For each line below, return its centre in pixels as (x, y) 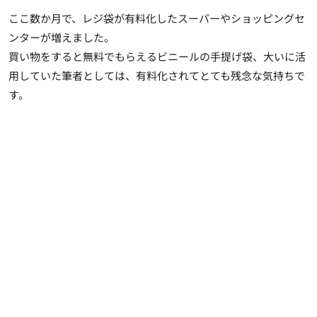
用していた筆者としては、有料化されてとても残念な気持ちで (157, 75)
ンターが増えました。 (62, 37)
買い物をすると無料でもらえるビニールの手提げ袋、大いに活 (157, 56)
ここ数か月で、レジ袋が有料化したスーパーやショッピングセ (157, 18)
